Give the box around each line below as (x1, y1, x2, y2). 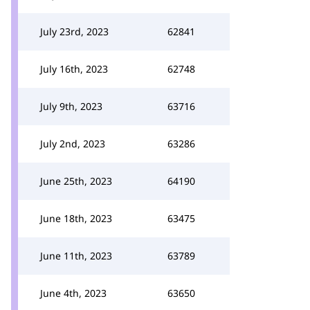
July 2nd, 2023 (40, 137, 105, 150)
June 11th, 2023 (40, 249, 112, 262)
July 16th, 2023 (40, 62, 108, 75)
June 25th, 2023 (40, 174, 112, 188)
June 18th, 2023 (40, 212, 112, 225)
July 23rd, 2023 (40, 25, 109, 38)
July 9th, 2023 (40, 100, 102, 113)
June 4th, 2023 (40, 286, 107, 300)
